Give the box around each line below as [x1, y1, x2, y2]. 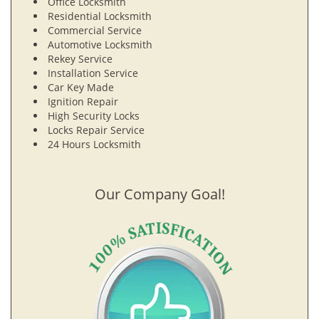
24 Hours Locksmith [48, 137, 141, 151]
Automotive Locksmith [48, 38, 152, 51]
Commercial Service [48, 23, 142, 37]
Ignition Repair [48, 95, 118, 108]
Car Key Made [48, 80, 114, 94]
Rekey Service [48, 52, 113, 66]
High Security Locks [48, 109, 140, 122]
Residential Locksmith [48, 9, 152, 23]
